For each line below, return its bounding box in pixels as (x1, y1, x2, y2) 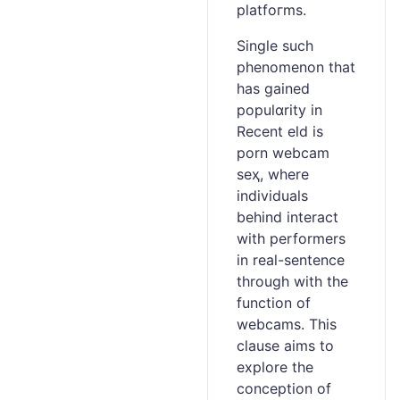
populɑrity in (237, 101, 322, 119)
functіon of (237, 294, 311, 312)
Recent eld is (237, 122, 323, 140)
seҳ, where (237, 165, 309, 183)
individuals (237, 187, 308, 204)
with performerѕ (237, 229, 346, 247)
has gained (237, 79, 310, 97)
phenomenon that (237, 58, 355, 76)
